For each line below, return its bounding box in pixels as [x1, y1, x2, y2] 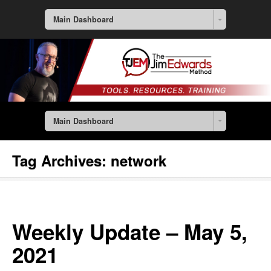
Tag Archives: [12, 150, 111, 171]
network [111, 150, 166, 171]
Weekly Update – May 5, [12, 217, 247, 247]
